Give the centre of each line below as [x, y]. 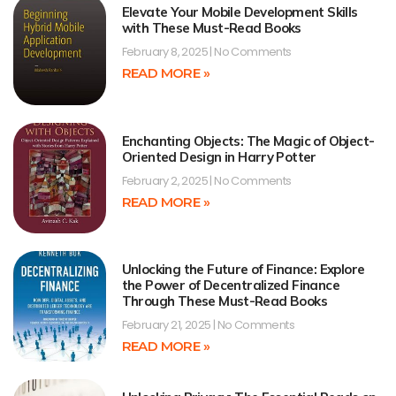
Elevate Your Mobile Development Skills [240, 12]
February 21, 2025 [167, 324]
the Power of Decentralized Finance [231, 285]
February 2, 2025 [166, 180]
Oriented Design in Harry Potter [219, 156]
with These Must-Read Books [211, 28]
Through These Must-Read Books [225, 301]
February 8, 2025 [166, 52]
